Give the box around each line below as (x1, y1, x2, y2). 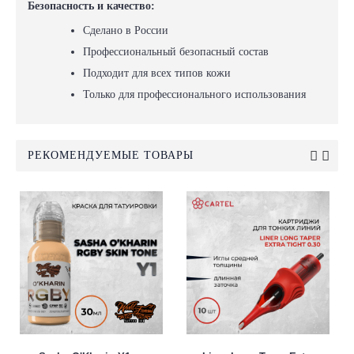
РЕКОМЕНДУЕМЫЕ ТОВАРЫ (28, 149, 194, 161)
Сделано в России (83, 24, 168, 36)
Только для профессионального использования (83, 88, 306, 100)
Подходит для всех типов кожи (83, 67, 231, 79)
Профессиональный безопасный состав (83, 46, 269, 58)
